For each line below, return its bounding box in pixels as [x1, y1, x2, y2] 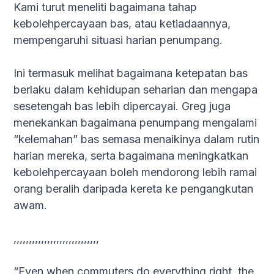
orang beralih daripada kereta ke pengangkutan [13, 182, 254, 196]
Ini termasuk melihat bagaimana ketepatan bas [13, 67, 248, 80]
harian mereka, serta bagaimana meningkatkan [13, 149, 249, 163]
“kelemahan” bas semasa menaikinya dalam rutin [13, 133, 260, 146]
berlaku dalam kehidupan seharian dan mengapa [13, 83, 258, 97]
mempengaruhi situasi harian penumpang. [13, 34, 223, 47]
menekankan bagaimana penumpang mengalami [13, 116, 257, 130]
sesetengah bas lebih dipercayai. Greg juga [13, 100, 231, 113]
